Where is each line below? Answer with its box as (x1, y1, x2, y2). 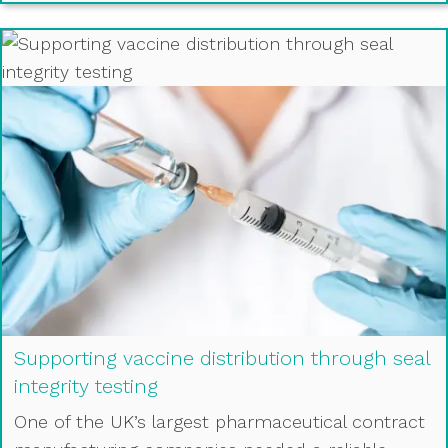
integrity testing (14, 373, 158, 398)
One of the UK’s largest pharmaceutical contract (14, 410, 425, 432)
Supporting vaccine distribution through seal (14, 345, 430, 370)
